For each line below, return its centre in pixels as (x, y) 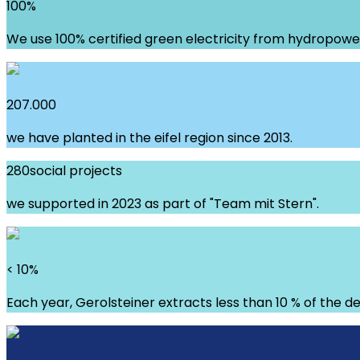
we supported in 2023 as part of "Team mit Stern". (163, 203)
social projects (76, 170)
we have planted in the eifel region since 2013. (149, 137)
